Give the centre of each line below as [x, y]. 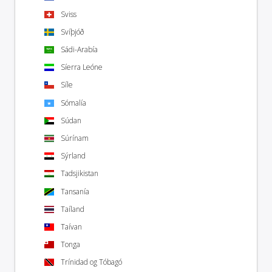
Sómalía [73, 103]
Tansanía [75, 191]
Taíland [73, 209]
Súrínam [75, 138]
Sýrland [73, 156]
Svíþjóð [72, 32]
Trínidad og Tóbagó [91, 262]
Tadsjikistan [80, 174]
